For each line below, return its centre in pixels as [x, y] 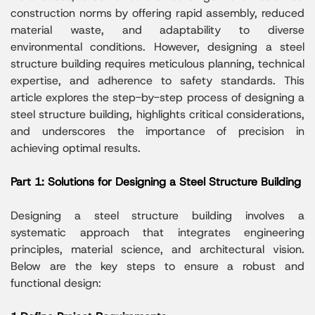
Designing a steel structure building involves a [157, 215]
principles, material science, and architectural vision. [157, 249]
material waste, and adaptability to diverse [157, 30]
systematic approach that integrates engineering [157, 232]
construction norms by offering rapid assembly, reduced [157, 13]
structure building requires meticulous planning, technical [157, 63]
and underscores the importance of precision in [157, 131]
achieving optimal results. [76, 148]
